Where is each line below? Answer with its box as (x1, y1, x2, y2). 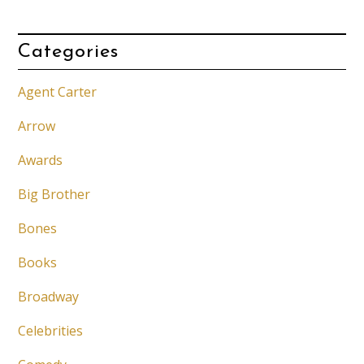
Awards (18, 151, 63, 170)
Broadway (18, 288, 80, 306)
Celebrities (18, 322, 84, 340)
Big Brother (18, 185, 91, 204)
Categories (18, 42, 119, 63)
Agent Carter (18, 83, 97, 102)
